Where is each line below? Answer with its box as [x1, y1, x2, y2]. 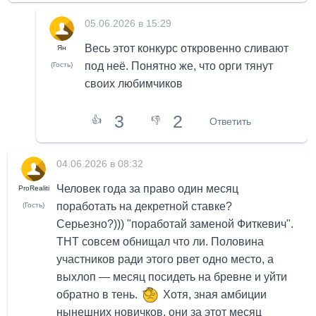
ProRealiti [18, 183, 49, 192]
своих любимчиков [85, 77, 183, 90]
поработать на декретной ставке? [56, 200, 233, 212]
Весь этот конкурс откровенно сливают [85, 42, 289, 54]
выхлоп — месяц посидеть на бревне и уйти [56, 270, 288, 283]
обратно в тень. [56, 288, 141, 300]
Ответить [209, 116, 252, 128]
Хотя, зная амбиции [160, 288, 267, 300]
